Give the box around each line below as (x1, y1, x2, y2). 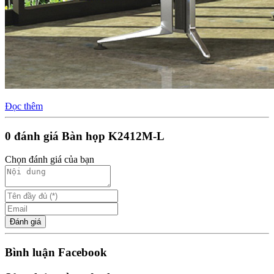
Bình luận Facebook (5, 246, 107, 259)
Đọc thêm (5, 100, 43, 111)
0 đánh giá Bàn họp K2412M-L (5, 129, 165, 143)
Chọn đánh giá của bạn (5, 154, 94, 165)
